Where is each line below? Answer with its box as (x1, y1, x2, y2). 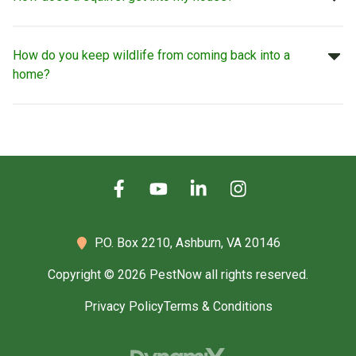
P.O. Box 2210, (95, 235, 176, 251)
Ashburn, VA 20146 (176, 235, 281, 251)
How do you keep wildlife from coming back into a (13, 48, 290, 64)
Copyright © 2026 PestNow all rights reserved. (48, 267, 308, 283)
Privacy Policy (83, 299, 164, 315)
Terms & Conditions (163, 299, 273, 315)
